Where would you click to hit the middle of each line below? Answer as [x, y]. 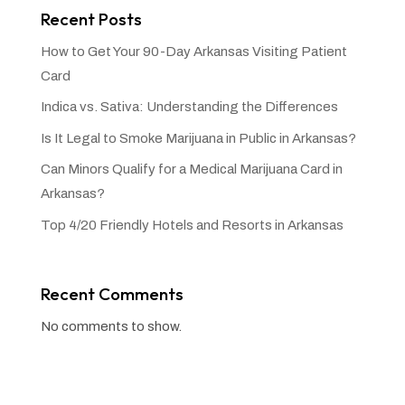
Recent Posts [91, 19]
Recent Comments [112, 293]
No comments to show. [111, 326]
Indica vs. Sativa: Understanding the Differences [189, 107]
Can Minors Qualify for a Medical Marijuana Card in [191, 170]
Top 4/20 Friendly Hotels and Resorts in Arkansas [192, 225]
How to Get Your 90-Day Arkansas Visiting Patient [193, 51]
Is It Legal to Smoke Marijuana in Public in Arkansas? [198, 138]
